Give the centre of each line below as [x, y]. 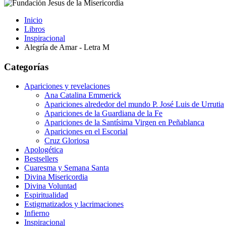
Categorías [26, 67]
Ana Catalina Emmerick [83, 95]
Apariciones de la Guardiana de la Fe [103, 114]
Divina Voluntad [50, 186]
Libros [35, 29]
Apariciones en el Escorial [86, 132]
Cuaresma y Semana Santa [67, 168]
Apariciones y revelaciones [67, 86]
